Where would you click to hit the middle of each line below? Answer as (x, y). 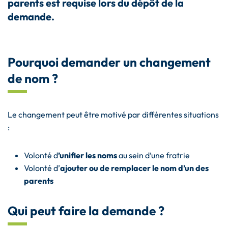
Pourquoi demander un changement (109, 62)
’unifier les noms (88, 155)
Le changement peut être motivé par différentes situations (113, 115)
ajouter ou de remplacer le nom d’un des (134, 168)
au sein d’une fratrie (154, 155)
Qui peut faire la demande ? (86, 211)
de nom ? (33, 79)
